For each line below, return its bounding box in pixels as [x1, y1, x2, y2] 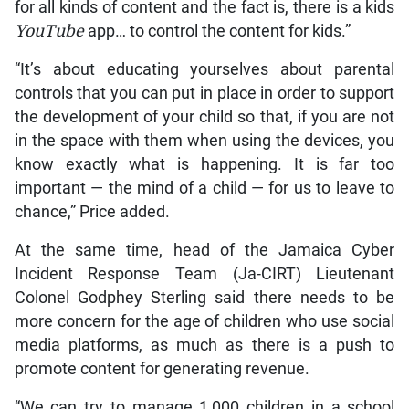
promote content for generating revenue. [14, 360, 309, 379]
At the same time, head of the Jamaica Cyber [14, 241, 395, 260]
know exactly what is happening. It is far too [14, 155, 395, 174]
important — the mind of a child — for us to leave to [14, 179, 395, 198]
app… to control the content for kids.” [83, 22, 351, 41]
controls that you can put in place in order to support [14, 84, 395, 103]
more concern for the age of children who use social [14, 312, 395, 331]
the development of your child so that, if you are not [14, 108, 395, 127]
